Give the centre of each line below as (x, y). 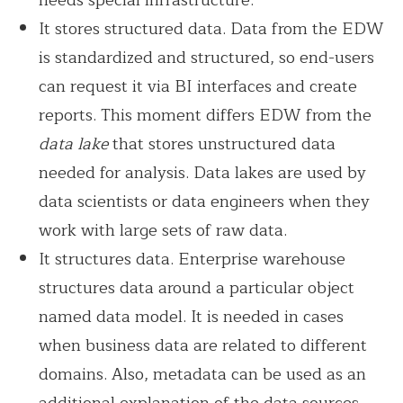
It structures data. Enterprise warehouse (193, 259)
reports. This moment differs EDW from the (206, 115)
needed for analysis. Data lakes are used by (203, 172)
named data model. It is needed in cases (192, 316)
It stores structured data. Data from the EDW (212, 28)
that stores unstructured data (224, 143)
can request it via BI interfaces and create (198, 86)
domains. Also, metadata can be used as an (203, 374)
